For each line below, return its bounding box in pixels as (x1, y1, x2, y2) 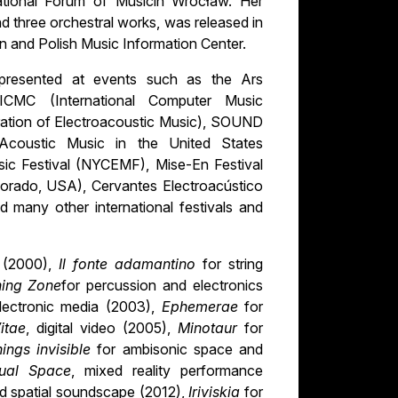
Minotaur (177, 319, 244, 338)
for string (203, 255, 263, 274)
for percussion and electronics (61, 276, 264, 295)
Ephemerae (161, 298, 238, 316)
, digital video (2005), (25, 319, 178, 338)
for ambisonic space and (97, 340, 263, 359)
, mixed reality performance (71, 362, 264, 380)
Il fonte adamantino (59, 255, 203, 274)
